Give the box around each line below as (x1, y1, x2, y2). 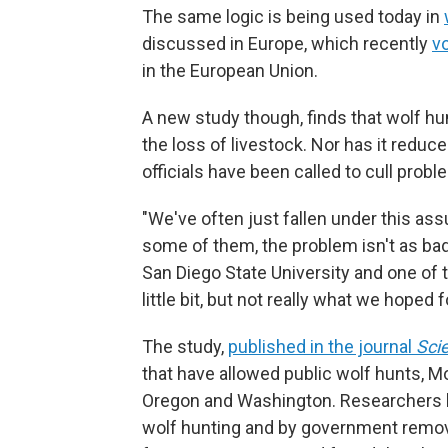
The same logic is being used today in (142, 6, 444, 28)
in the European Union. (142, 60, 318, 82)
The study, (142, 336, 228, 358)
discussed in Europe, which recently (142, 33, 432, 55)
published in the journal (228, 336, 416, 358)
